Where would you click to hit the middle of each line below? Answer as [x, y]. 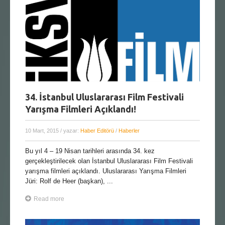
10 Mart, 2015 [43, 131]
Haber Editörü [97, 131]
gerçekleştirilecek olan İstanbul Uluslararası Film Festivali [109, 161]
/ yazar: [70, 131]
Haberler [129, 131]
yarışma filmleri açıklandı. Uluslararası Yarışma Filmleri [106, 171]
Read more [49, 199]
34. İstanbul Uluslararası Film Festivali [104, 97]
